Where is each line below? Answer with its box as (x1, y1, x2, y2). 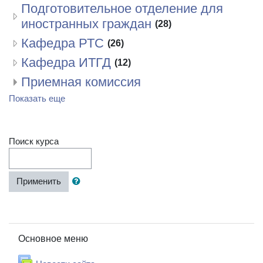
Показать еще (9, 93, 65, 103)
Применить (16, 177, 61, 187)
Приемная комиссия (21, 74, 141, 89)
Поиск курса (9, 137, 59, 147)
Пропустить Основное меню (8, 224, 122, 234)
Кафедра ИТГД (21, 55, 111, 70)
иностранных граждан (21, 16, 151, 31)
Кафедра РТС (21, 35, 104, 50)
